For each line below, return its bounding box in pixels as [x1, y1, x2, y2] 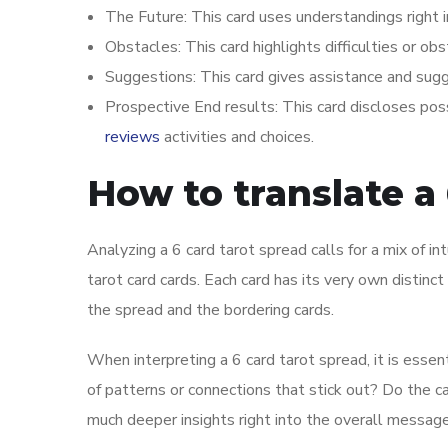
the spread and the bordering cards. [87, 299, 334, 321]
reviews [105, 126, 160, 148]
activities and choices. [160, 126, 314, 148]
